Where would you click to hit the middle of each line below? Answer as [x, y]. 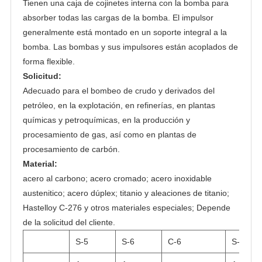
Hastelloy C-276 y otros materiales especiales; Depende [126, 207]
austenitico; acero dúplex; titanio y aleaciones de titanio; [126, 193]
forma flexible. [49, 61]
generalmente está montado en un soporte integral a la [125, 32]
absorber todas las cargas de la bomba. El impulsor [118, 17]
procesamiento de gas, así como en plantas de [109, 134]
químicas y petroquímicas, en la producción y [106, 120]
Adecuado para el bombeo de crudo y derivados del [118, 90]
